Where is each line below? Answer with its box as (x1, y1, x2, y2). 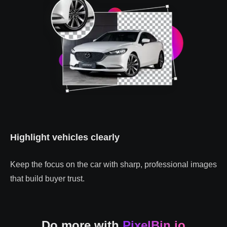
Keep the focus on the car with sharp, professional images (10, 160, 217, 169)
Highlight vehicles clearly (10, 132, 120, 143)
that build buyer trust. (10, 174, 85, 183)
